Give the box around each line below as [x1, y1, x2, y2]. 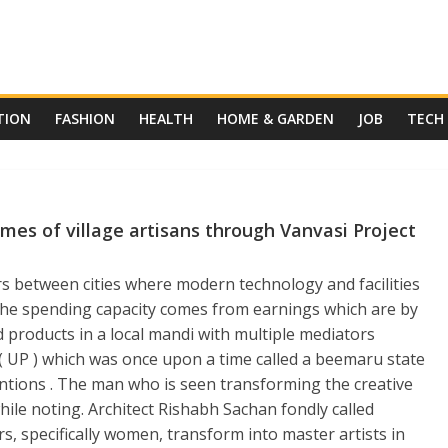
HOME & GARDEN [217, 109, 334, 128]
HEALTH [139, 109, 193, 128]
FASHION [55, 109, 115, 128]
